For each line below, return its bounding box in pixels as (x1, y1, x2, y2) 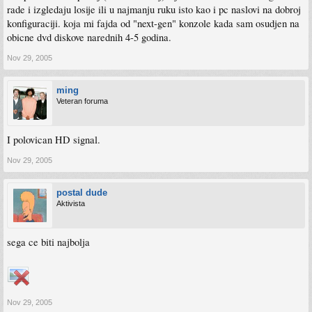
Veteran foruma (56, 97, 108, 105)
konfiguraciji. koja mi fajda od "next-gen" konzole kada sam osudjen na (7, 17, 299, 30)
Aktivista (56, 199, 85, 208)
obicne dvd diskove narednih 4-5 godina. (7, 31, 171, 44)
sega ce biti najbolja (7, 235, 90, 249)
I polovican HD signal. (7, 133, 100, 146)
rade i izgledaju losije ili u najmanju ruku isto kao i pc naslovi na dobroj (7, 3, 301, 16)
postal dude (56, 187, 107, 198)
